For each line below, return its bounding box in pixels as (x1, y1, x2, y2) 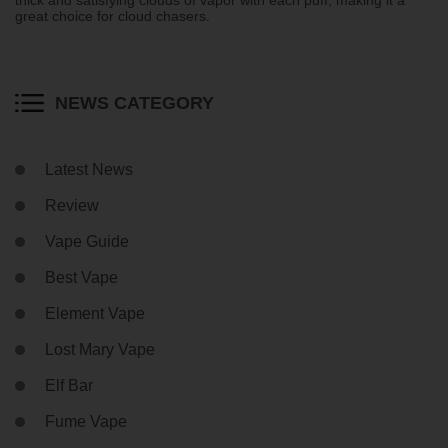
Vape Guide (45, 232, 129, 250)
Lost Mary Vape (45, 340, 155, 358)
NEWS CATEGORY (55, 92, 214, 113)
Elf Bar (45, 376, 93, 394)
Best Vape (45, 268, 118, 286)
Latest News (45, 160, 133, 178)
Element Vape (45, 304, 145, 322)
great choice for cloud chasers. (15, 7, 210, 24)
